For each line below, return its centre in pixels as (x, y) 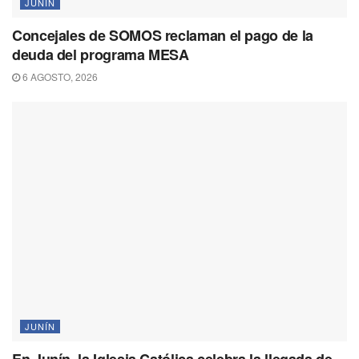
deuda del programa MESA (101, 55)
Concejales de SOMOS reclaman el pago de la (163, 36)
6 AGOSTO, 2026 (59, 77)
